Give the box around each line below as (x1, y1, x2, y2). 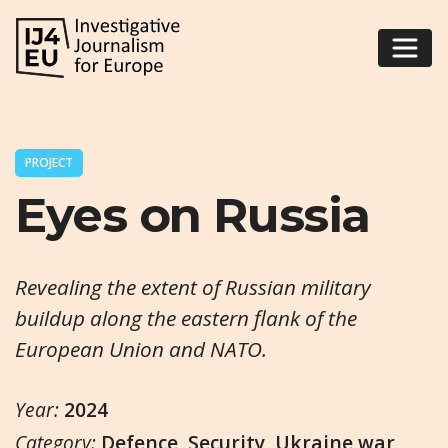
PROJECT (25, 153, 73, 171)
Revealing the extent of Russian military (15, 272, 371, 301)
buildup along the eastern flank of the (15, 303, 357, 332)
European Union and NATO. (15, 334, 267, 363)
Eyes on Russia (15, 186, 370, 245)
